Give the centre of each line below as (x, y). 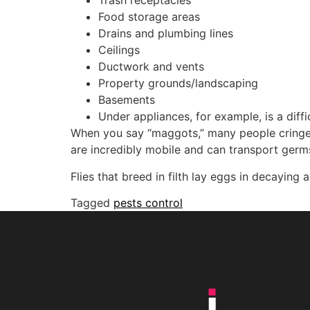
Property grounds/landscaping (178, 83)
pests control (148, 203)
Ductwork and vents (151, 67)
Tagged (92, 203)
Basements (127, 100)
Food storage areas (149, 17)
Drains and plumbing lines (166, 34)
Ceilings (119, 50)
